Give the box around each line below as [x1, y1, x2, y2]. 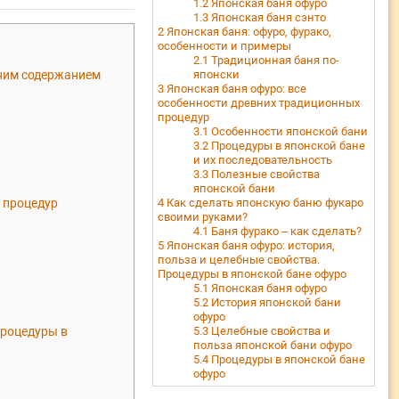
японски [193, 68, 240, 81]
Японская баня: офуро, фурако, [164, 25, 331, 38]
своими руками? [158, 210, 248, 224]
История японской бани [208, 296, 341, 309]
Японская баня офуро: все [164, 82, 306, 95]
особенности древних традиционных [158, 96, 360, 110]
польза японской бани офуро [193, 338, 352, 352]
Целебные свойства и [208, 324, 330, 338]
